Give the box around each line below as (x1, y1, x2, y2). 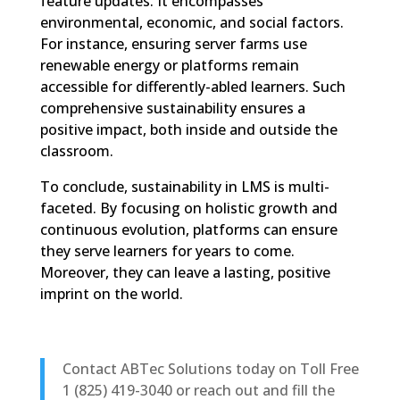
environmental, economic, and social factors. (39, 12, 344, 32)
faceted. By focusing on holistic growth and (39, 198, 337, 218)
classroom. (39, 141, 113, 161)
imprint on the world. (39, 284, 183, 304)
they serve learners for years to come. (39, 241, 295, 261)
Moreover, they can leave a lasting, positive (39, 262, 330, 282)
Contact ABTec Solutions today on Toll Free (62, 359, 359, 379)
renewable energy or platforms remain (39, 55, 299, 75)
